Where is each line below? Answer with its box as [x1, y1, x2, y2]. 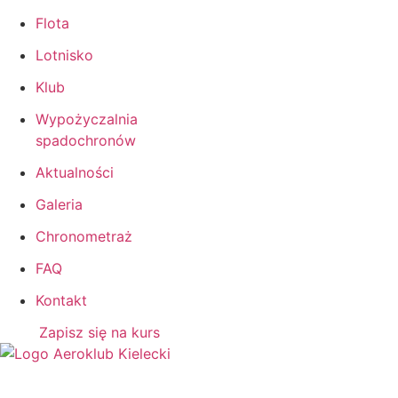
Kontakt [36, 291, 87, 309]
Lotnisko [36, 45, 93, 64]
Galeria [36, 195, 83, 213]
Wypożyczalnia [36, 109, 138, 128]
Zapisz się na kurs [39, 322, 160, 341]
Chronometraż [36, 227, 132, 245]
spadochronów [36, 131, 136, 149]
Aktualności [36, 163, 114, 181]
